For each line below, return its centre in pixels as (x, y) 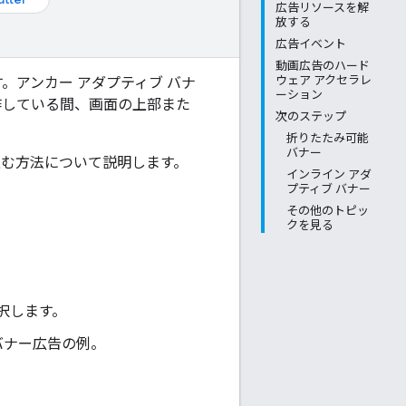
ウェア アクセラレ (324, 80)
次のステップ (311, 116)
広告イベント (311, 44)
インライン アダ (329, 174)
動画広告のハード (323, 66)
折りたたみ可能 (328, 138)
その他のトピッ (328, 211)
